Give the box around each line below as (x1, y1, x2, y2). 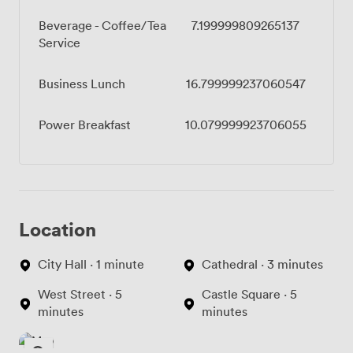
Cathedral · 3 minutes (202, 256, 323, 273)
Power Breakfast (39, 117, 131, 133)
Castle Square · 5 (202, 286, 297, 303)
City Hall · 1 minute (38, 256, 144, 273)
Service (39, 35, 80, 51)
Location (19, 217, 96, 242)
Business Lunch (39, 76, 125, 92)
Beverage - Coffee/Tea (39, 17, 166, 34)
